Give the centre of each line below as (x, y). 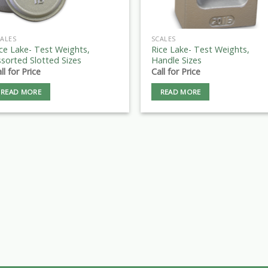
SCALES (163, 39)
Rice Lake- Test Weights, (200, 49)
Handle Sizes (176, 60)
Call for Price (176, 72)
